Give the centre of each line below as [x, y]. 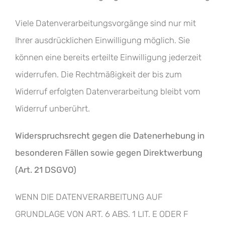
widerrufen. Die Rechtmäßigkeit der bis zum [98, 74]
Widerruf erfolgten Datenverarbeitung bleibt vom [108, 91]
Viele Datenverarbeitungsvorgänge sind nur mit [105, 23]
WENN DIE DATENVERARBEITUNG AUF [89, 197]
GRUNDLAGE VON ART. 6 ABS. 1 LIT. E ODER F [102, 214]
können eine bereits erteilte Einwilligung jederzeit [108, 57]
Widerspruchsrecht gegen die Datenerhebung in [110, 136]
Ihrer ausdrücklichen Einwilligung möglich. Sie [102, 40]
